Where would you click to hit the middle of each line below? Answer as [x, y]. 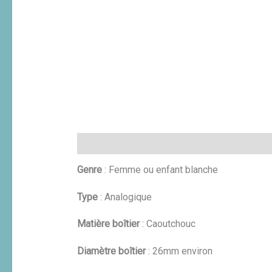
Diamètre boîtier [111, 251]
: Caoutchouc [167, 224]
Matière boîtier [108, 224]
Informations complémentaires [203, 144]
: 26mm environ [179, 251]
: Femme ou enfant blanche [160, 170]
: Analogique [124, 197]
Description [101, 144]
